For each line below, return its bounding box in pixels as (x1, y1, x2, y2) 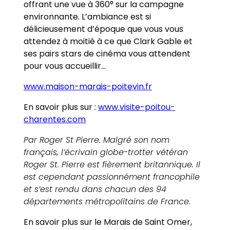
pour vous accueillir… (24, 60, 106, 72)
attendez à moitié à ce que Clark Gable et (24, 35, 193, 47)
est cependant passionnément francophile (24, 170, 200, 183)
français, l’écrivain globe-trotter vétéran (24, 146, 188, 158)
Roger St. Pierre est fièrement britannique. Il (24, 158, 201, 170)
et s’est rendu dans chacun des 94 (24, 183, 167, 195)
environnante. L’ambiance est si (24, 10, 151, 23)
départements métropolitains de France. (24, 195, 191, 207)
